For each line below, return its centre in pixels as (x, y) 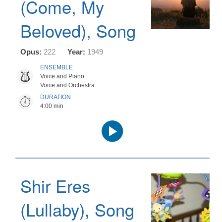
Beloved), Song (78, 30)
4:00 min (52, 106)
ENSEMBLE (56, 67)
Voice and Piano (62, 76)
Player (122, 133)
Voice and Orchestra (67, 85)
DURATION (55, 97)
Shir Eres (55, 185)
